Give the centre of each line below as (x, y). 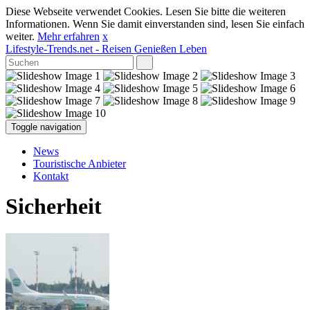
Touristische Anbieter (80, 164)
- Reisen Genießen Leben (150, 49)
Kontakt (51, 176)
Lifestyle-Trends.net (49, 49)
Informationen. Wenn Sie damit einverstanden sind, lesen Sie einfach (155, 24)
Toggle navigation (46, 127)
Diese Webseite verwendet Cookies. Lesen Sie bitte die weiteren (146, 11)
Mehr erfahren (69, 36)
